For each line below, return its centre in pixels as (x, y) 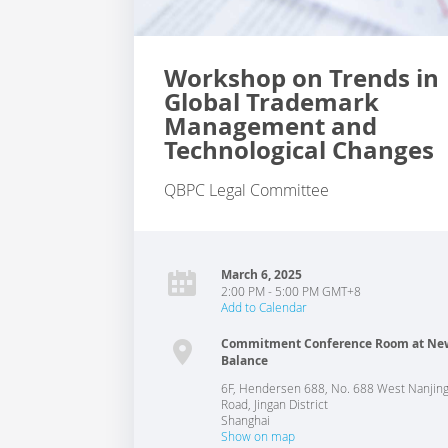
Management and (271, 126)
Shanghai (246, 420)
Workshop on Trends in (302, 78)
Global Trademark (272, 102)
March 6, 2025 (262, 274)
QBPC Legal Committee (247, 190)
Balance (245, 360)
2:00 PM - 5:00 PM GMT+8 (291, 291)
